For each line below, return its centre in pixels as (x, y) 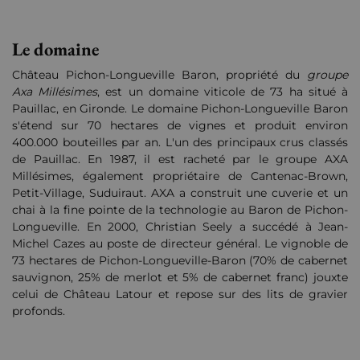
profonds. (39, 311)
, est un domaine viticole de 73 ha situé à (223, 92)
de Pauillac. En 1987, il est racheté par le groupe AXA (180, 160)
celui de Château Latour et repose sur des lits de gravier (180, 295)
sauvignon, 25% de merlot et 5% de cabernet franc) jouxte (180, 278)
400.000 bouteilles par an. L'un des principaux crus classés (180, 143)
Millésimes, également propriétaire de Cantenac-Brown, (180, 176)
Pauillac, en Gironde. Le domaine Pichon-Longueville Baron (180, 109)
